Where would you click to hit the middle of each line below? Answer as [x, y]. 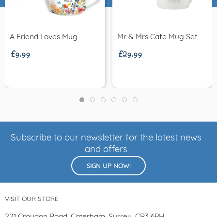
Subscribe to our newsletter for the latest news [106, 138]
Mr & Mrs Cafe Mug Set [157, 37]
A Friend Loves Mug [44, 37]
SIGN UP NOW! [108, 166]
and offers [106, 150]
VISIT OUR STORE [32, 199]
